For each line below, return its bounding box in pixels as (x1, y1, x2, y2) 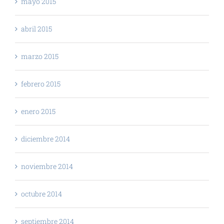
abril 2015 (21, 23, 52, 33)
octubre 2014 (21, 188, 62, 198)
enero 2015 (21, 106, 55, 116)
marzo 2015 (21, 51, 58, 61)
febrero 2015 (21, 78, 60, 88)
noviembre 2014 (21, 161, 73, 171)
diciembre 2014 (21, 133, 70, 143)
